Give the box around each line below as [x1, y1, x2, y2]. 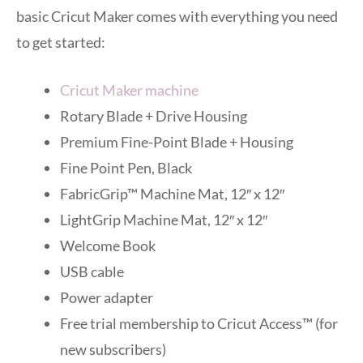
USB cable [60, 262, 124, 280]
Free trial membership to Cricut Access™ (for [60, 314, 338, 332]
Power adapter [60, 288, 153, 306]
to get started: [16, 32, 105, 51]
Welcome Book [60, 236, 156, 254]
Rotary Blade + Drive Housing [60, 106, 247, 125]
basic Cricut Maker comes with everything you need [16, 6, 338, 25]
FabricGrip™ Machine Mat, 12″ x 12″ [60, 184, 284, 203]
